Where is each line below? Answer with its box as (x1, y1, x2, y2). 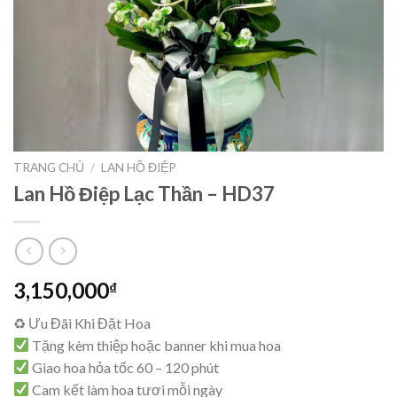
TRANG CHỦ (13, 160, 84, 175)
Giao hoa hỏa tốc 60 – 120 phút (29, 358, 220, 376)
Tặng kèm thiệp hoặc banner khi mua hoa (29, 336, 282, 354)
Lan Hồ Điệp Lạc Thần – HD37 (13, 182, 275, 206)
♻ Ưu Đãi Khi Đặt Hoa (13, 314, 151, 331)
